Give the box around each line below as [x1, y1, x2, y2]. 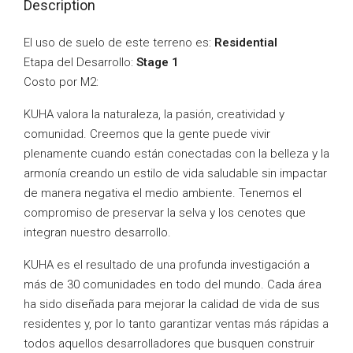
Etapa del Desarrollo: [24, 55, 136, 69]
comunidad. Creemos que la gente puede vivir [24, 127, 270, 141]
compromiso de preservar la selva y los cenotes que [24, 206, 306, 220]
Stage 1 [136, 55, 179, 69]
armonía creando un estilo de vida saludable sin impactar [24, 166, 327, 180]
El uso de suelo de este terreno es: [24, 35, 214, 50]
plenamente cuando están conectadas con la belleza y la [24, 147, 329, 161]
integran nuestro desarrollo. [24, 225, 171, 240]
